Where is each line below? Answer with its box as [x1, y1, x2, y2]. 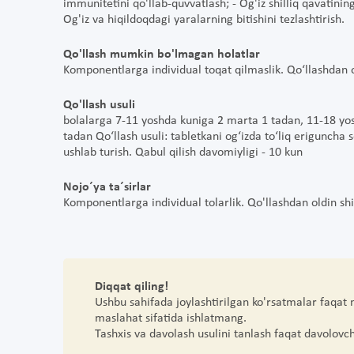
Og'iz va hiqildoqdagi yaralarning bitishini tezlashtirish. [63, 13, 345, 27]
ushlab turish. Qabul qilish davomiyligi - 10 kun [63, 146, 303, 160]
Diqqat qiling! [95, 281, 168, 294]
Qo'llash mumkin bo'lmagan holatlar [63, 48, 260, 62]
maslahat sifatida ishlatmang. [95, 312, 253, 326]
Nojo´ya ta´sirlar [63, 181, 151, 194]
